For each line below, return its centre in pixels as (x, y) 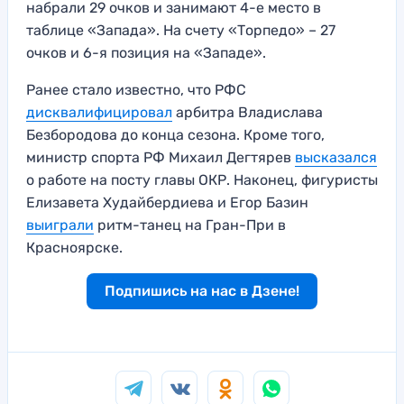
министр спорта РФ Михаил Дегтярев (161, 158)
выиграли (60, 225)
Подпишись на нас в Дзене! (202, 291)
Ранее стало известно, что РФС (136, 90)
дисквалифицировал (99, 113)
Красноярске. (74, 248)
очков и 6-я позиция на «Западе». (146, 53)
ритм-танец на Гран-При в (190, 225)
